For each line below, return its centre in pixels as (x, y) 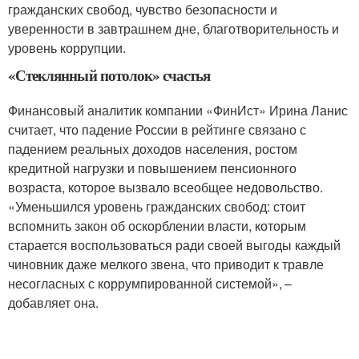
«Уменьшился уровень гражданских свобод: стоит (157, 206)
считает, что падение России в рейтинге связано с (157, 129)
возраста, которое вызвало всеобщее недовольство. (165, 187)
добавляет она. (53, 303)
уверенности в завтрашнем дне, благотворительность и (173, 28)
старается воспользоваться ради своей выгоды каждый (174, 245)
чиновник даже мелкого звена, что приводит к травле (166, 264)
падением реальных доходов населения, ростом (153, 149)
